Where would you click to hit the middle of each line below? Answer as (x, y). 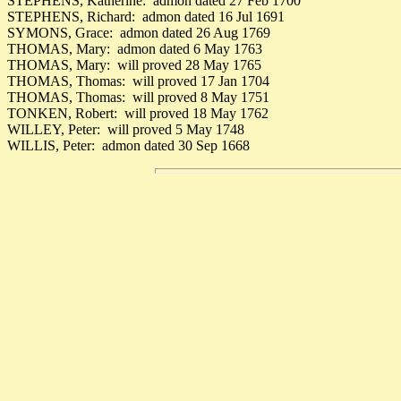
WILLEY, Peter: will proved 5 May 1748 (126, 129)
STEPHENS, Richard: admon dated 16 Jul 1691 (146, 17)
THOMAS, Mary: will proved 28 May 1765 (134, 65)
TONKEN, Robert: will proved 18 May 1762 (138, 113)
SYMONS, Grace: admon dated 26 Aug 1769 (139, 33)
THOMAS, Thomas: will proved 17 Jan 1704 (138, 81)
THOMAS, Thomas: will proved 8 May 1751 (138, 97)
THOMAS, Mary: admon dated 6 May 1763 (135, 49)
